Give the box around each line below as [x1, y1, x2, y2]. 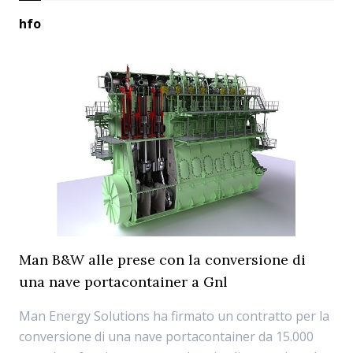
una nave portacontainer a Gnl [19, 273, 228, 291]
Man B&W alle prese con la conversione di [19, 251, 306, 269]
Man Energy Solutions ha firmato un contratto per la [19, 307, 329, 325]
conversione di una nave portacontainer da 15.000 [19, 328, 314, 345]
